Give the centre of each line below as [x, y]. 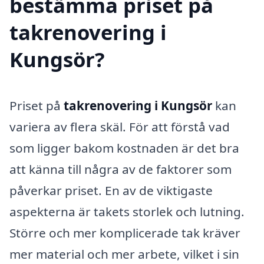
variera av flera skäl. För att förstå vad [120, 127]
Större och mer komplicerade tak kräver [125, 233]
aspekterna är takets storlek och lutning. [127, 212]
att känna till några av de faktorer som [121, 169]
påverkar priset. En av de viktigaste [111, 191]
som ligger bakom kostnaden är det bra [124, 148]
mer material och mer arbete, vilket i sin [124, 254]
